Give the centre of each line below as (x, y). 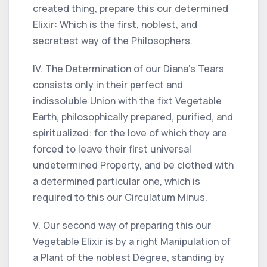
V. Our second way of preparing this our (122, 225)
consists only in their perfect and (108, 84)
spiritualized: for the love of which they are (130, 133)
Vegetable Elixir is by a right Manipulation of (132, 241)
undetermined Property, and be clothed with (133, 165)
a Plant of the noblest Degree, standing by (129, 257)
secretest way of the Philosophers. (113, 40)
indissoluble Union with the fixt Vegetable (127, 100)
